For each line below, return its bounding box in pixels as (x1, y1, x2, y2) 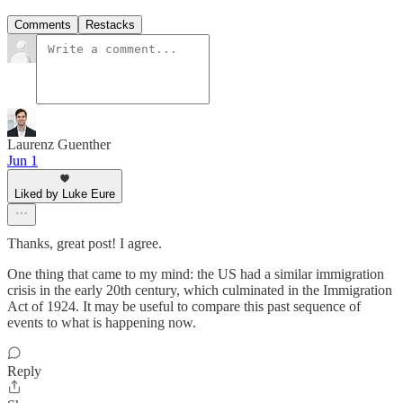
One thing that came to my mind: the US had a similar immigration (7, 266, 384, 282)
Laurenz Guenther (7, 137, 111, 153)
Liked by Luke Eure (14, 187, 115, 201)
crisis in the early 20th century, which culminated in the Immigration (7, 282, 392, 299)
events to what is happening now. (7, 315, 196, 331)
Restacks (85, 18, 135, 32)
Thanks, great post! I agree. (7, 236, 162, 252)
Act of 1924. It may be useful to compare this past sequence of (7, 299, 361, 315)
